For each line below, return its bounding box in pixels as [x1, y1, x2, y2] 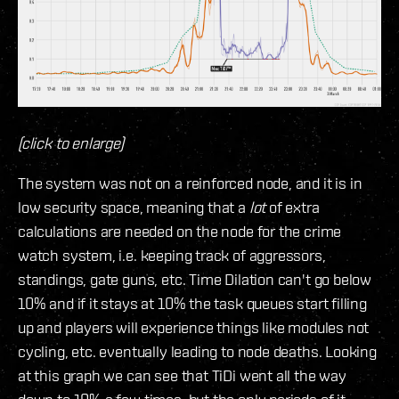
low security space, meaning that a [18, 197, 249, 216]
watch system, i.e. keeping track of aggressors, [18, 245, 326, 265]
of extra [265, 197, 320, 216]
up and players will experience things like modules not [18, 317, 370, 337]
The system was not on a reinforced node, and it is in [18, 173, 362, 192]
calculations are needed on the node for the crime [18, 221, 342, 240]
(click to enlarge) [18, 133, 124, 152]
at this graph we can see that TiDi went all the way [18, 365, 346, 385]
